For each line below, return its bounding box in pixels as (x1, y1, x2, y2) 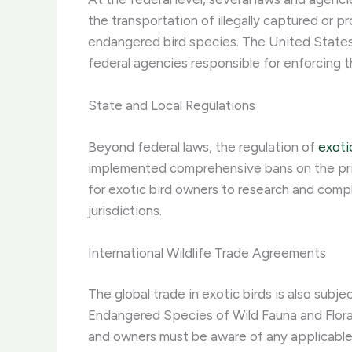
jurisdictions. (88, 202, 162, 218)
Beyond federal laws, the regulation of (88, 138, 318, 155)
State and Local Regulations (88, 97, 255, 114)
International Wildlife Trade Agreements (88, 244, 326, 261)
